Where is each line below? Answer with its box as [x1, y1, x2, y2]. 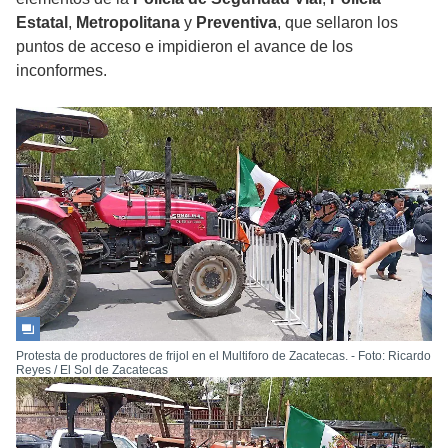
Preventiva [196, 14, 277, 32]
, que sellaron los [277, 14, 398, 32]
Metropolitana [76, 14, 180, 32]
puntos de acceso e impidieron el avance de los [16, 38, 353, 56]
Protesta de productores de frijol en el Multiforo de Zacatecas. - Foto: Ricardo [16, 349, 431, 364]
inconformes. [16, 62, 107, 80]
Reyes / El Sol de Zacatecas [16, 363, 168, 378]
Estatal [16, 14, 68, 32]
